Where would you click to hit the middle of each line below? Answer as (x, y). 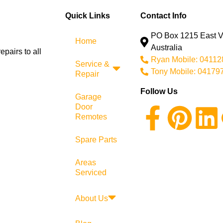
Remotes (91, 117)
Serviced (91, 173)
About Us (91, 198)
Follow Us (159, 92)
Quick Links (87, 16)
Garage (88, 97)
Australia (167, 48)
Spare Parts (96, 140)
